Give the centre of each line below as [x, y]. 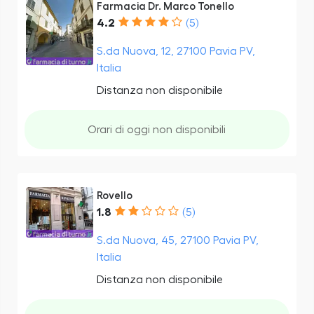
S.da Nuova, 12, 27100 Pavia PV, [176, 51]
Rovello [114, 196]
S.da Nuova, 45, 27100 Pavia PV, [177, 240]
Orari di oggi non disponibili [157, 129]
